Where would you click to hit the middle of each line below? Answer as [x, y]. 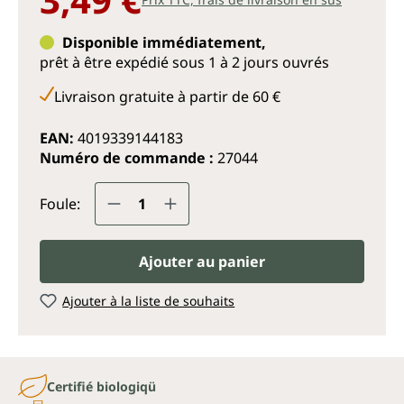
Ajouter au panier [202, 262]
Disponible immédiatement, [164, 42]
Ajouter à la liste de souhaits [149, 301]
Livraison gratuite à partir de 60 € [167, 96]
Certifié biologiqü [101, 386]
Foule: [60, 204]
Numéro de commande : [129, 158]
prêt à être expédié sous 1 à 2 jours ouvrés [184, 62]
